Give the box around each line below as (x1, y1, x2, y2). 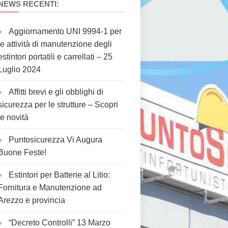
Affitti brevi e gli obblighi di (9, 88, 103, 96)
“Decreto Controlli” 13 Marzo (9, 218, 110, 227)
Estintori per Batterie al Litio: (9, 170, 110, 179)
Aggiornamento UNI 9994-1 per (9, 27, 122, 36)
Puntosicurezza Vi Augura (9, 135, 102, 144)
